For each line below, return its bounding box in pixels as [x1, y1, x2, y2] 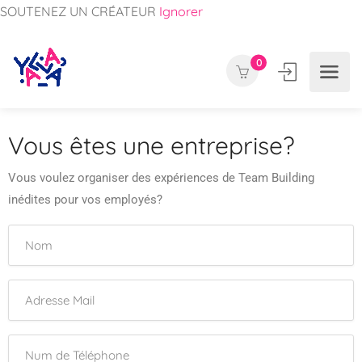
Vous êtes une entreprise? [8, 130, 295, 161]
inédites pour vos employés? [8, 192, 162, 207]
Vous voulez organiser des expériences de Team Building [8, 170, 314, 185]
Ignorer [159, 3, 203, 19]
